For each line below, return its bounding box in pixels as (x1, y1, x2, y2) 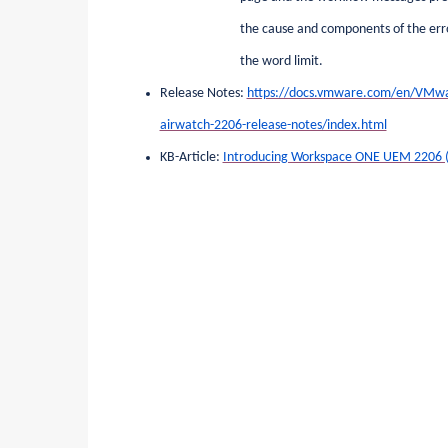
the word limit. (239, 53, 323, 69)
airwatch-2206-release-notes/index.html (159, 117, 387, 133)
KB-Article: (159, 149, 220, 165)
